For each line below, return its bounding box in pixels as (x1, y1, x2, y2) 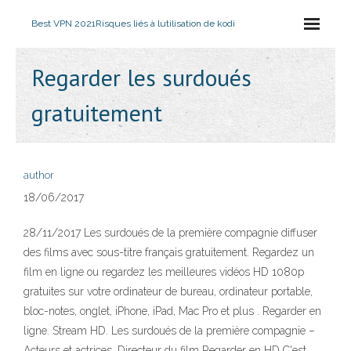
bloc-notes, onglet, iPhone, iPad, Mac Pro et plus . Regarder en (24, 305, 321, 317)
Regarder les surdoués (31, 62, 251, 92)
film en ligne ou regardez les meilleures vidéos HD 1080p (24, 266, 304, 278)
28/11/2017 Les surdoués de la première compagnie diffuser (24, 226, 317, 239)
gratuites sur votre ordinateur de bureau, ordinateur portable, (24, 285, 313, 298)
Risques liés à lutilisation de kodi (96, 18, 235, 29)
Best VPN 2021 (31, 18, 96, 29)
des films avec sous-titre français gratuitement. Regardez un (24, 246, 314, 259)
